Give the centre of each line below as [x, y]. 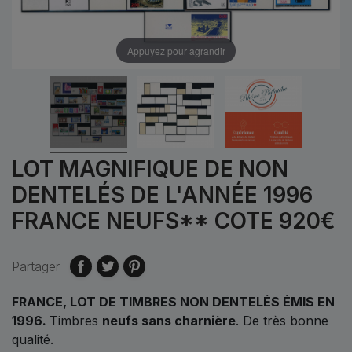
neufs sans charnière [169, 320]
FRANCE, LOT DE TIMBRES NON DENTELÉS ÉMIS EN [173, 301]
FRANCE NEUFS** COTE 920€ [174, 220]
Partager [36, 266]
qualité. [35, 339]
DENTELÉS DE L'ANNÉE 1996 [162, 194]
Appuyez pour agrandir [176, 50]
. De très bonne [282, 320]
